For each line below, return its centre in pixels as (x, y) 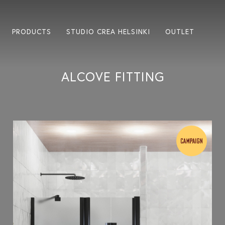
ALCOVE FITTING (113, 77)
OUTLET (180, 31)
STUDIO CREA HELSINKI (108, 31)
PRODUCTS (32, 31)
